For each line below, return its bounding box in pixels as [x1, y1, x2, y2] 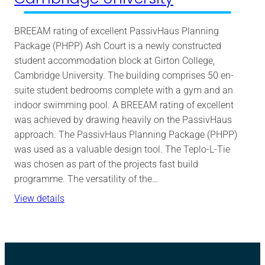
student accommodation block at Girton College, [14, 54, 215, 66]
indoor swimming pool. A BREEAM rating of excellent [14, 99, 234, 111]
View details [14, 192, 64, 204]
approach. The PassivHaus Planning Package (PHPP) [14, 128, 237, 140]
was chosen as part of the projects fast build [14, 158, 198, 170]
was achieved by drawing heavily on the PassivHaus [14, 114, 232, 125]
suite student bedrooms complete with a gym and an [14, 84, 233, 96]
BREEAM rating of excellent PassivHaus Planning [14, 25, 219, 37]
